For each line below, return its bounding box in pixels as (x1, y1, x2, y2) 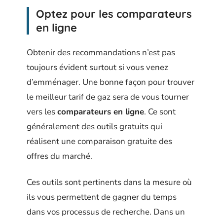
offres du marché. (27, 150, 92, 162)
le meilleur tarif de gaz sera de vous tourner (27, 91, 189, 103)
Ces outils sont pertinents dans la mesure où (27, 176, 192, 188)
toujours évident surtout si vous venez (27, 62, 168, 73)
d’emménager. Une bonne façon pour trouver (27, 76, 194, 88)
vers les (27, 106, 57, 117)
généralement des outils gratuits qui (27, 121, 162, 132)
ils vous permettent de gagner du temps (27, 191, 177, 203)
